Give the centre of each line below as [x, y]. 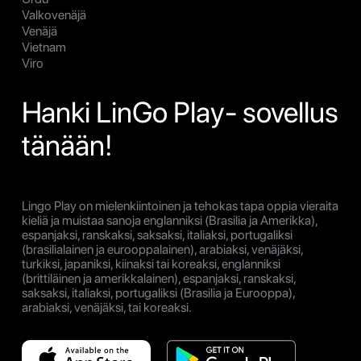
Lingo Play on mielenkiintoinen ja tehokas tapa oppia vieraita [180, 206]
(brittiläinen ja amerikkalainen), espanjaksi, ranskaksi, [159, 279]
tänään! [67, 146]
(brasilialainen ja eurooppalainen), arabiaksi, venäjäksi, [162, 250]
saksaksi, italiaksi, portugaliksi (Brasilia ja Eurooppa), [158, 293]
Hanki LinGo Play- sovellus [180, 113]
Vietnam [44, 48]
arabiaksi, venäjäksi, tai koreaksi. [107, 308]
